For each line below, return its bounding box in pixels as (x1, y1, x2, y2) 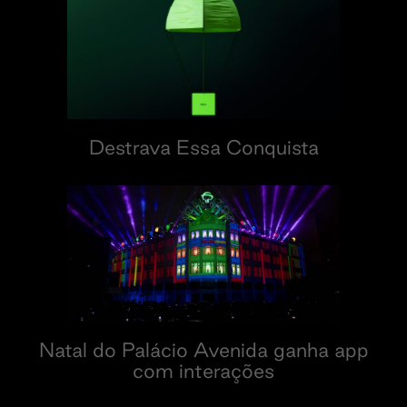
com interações (133, 359, 274, 382)
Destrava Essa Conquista (88, 135, 319, 158)
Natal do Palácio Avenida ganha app (38, 338, 369, 361)
